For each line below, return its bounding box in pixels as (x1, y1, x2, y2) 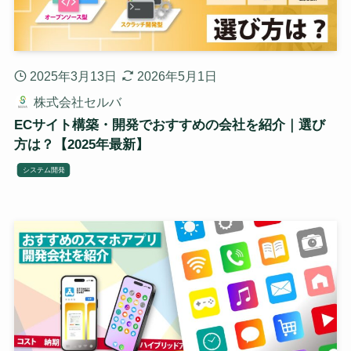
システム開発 (22, 165, 65, 174)
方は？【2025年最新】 (13, 136, 149, 152)
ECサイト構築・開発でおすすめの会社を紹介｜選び (13, 117, 325, 132)
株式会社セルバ (33, 94, 121, 109)
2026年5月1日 (137, 68, 218, 83)
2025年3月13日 (29, 68, 117, 83)
